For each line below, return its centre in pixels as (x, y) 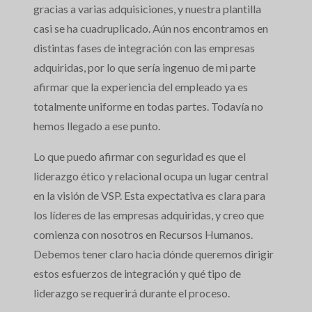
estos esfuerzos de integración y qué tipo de (137, 274)
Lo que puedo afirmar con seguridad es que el (140, 157)
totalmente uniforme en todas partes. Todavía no (148, 107)
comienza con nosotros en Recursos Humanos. (143, 235)
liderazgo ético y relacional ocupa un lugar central (151, 176)
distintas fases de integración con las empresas (144, 48)
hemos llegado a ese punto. (97, 126)
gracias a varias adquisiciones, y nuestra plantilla (147, 9)
